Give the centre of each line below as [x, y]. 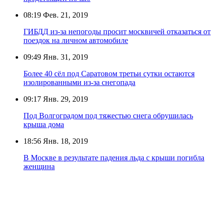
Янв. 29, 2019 [65, 99]
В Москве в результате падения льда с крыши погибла [114, 157]
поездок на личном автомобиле [76, 40]
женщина [39, 166]
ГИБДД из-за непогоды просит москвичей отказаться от [117, 31]
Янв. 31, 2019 [65, 57]
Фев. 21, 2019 [65, 15]
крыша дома [44, 124]
